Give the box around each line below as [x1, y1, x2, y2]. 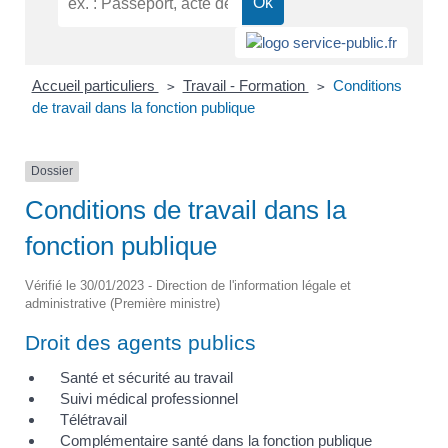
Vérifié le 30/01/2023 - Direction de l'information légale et [25, 277, 351, 293]
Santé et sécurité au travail [60, 368, 233, 386]
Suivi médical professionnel [60, 389, 238, 407]
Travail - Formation [182, 77, 309, 95]
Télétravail [60, 410, 127, 428]
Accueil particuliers [31, 77, 159, 95]
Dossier [31, 164, 73, 179]
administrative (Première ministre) [25, 295, 220, 311]
